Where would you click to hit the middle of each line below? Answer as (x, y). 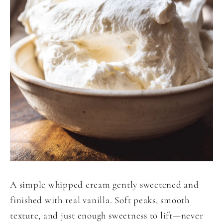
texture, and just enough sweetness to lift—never (107, 216)
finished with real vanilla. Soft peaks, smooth (100, 200)
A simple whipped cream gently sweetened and (105, 185)
